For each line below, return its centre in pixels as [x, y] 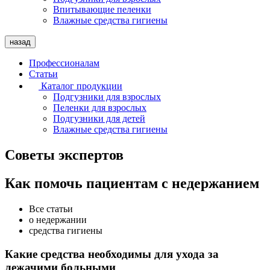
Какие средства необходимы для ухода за [112, 254]
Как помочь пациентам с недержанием [132, 184]
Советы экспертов [64, 155]
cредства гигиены [66, 231]
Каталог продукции [82, 86]
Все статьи [51, 209]
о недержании [58, 220]
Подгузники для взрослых [107, 97]
